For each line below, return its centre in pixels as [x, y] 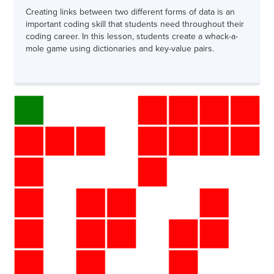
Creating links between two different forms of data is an [130, 12]
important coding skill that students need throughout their [135, 24]
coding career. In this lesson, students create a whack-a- [132, 36]
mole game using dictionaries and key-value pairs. [120, 49]
